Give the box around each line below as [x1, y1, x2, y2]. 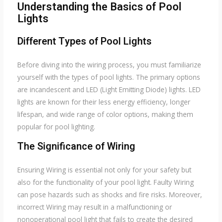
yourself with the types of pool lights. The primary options [17, 72, 200, 82]
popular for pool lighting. [17, 122, 95, 132]
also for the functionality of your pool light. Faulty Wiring [17, 177, 194, 187]
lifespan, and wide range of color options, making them [17, 110, 193, 119]
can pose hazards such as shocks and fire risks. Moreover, [17, 189, 202, 199]
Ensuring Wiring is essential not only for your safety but [17, 165, 191, 174]
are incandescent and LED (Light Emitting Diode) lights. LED [17, 85, 201, 95]
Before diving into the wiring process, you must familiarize [17, 60, 201, 70]
